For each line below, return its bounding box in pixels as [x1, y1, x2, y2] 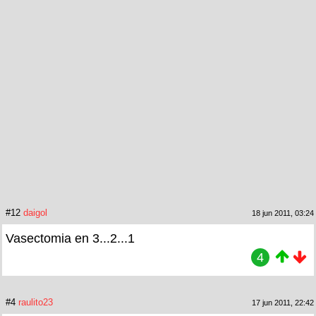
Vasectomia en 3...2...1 [6, 231, 135, 246]
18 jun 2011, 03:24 [252, 209, 314, 218]
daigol [23, 207, 47, 219]
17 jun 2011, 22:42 [252, 298, 314, 308]
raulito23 [18, 297, 53, 308]
